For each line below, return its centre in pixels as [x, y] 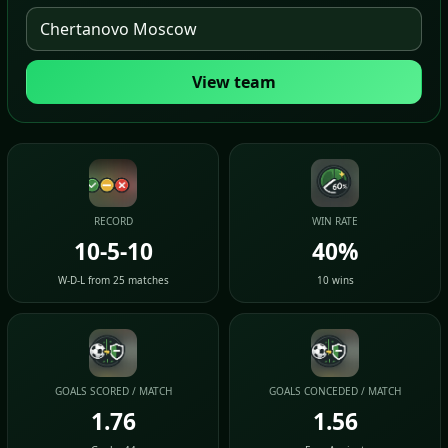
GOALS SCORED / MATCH [113, 391]
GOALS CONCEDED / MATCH [335, 391]
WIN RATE [335, 221]
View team [234, 82]
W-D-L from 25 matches [113, 280]
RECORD [113, 221]
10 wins [335, 280]
